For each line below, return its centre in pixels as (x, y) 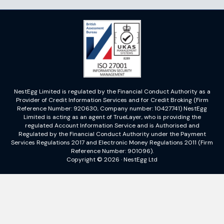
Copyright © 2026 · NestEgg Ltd (112, 160)
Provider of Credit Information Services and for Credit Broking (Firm (112, 100)
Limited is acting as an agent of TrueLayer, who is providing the (112, 117)
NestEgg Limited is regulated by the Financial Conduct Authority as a (112, 92)
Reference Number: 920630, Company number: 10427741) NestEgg (112, 109)
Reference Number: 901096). (112, 151)
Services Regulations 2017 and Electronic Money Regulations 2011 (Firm (112, 143)
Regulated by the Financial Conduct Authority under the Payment (112, 134)
